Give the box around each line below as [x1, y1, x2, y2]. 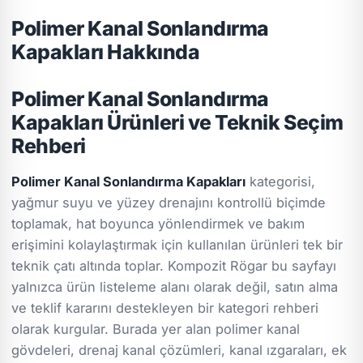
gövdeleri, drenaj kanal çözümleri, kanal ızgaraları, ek [11, 341, 348, 358]
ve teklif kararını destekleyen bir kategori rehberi [11, 299, 319, 316]
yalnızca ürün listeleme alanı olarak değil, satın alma [11, 278, 339, 295]
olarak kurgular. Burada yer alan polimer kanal [11, 320, 301, 337]
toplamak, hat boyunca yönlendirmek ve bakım [11, 215, 305, 232]
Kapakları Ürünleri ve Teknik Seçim [11, 109, 344, 135]
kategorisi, [246, 173, 316, 190]
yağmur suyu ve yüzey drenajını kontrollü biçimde [11, 194, 327, 211]
